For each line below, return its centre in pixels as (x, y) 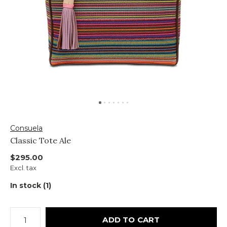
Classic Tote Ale (41, 140)
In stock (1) (31, 185)
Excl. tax (23, 168)
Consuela (26, 128)
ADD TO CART (131, 220)
